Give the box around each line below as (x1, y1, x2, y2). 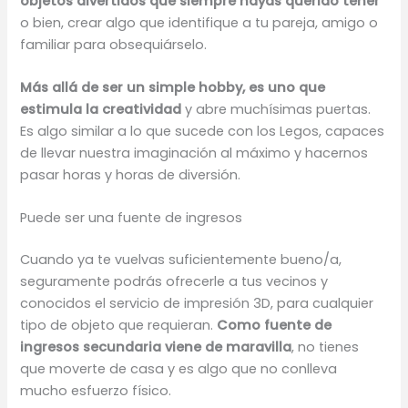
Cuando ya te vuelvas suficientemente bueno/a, (20, 250, 342, 270)
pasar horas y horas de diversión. (20, 166, 241, 184)
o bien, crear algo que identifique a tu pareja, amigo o (20, 13, 379, 32)
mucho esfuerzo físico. (20, 382, 172, 401)
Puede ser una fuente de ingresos (20, 209, 243, 228)
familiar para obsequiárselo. (20, 35, 208, 54)
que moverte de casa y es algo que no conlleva (20, 360, 338, 379)
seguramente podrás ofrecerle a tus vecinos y (20, 272, 329, 291)
